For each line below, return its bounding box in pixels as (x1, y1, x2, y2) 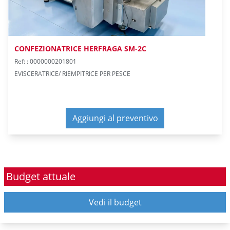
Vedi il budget (88, 196, 142, 208)
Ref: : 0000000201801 (14, 56, 76, 66)
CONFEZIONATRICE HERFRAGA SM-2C (14, 43, 146, 53)
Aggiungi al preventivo (72, 112, 158, 124)
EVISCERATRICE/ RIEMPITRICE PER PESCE (14, 69, 130, 78)
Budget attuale (6, 169, 75, 183)
